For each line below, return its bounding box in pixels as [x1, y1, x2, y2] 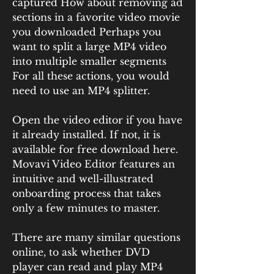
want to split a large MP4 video [12, 40, 166, 53]
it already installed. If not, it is [12, 128, 160, 141]
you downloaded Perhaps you [12, 26, 161, 38]
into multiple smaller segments [12, 55, 166, 67]
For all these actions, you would [12, 70, 169, 82]
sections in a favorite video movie [12, 11, 180, 23]
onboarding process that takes [12, 187, 161, 199]
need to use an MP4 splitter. [12, 84, 150, 97]
